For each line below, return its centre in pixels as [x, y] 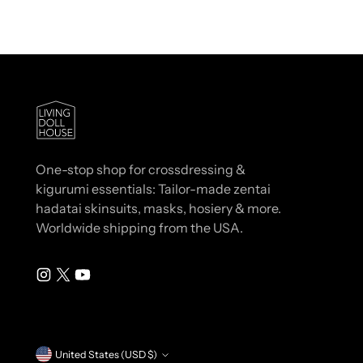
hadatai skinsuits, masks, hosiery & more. [159, 208]
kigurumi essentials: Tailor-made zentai [154, 189]
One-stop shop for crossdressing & [141, 169]
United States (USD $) [153, 354]
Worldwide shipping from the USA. [140, 228]
